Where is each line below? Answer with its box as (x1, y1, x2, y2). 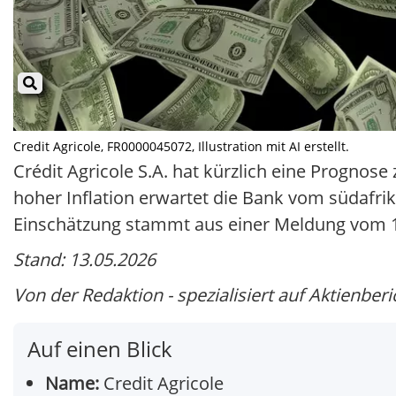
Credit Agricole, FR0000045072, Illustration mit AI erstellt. (13, 138, 349, 156)
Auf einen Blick (27, 334, 172, 364)
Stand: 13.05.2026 (13, 247, 156, 272)
